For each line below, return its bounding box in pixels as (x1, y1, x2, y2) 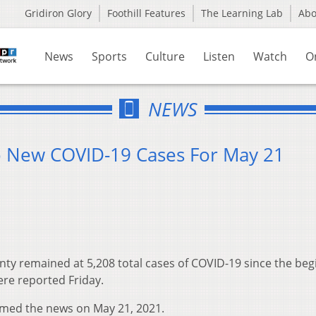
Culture (145, 49, 185, 64)
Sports (92, 49, 127, 64)
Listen (203, 49, 235, 64)
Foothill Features (107, 6, 186, 20)
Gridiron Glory (25, 6, 92, 20)
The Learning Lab (201, 6, 283, 20)
